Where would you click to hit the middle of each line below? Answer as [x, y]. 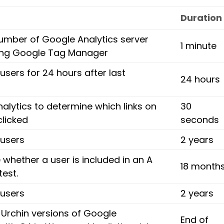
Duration [201, 18]
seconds [200, 120]
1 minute [199, 46]
